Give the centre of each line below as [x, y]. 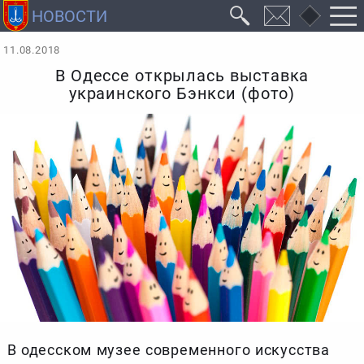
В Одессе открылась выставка [182, 76]
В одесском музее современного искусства [169, 349]
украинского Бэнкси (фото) [182, 94]
